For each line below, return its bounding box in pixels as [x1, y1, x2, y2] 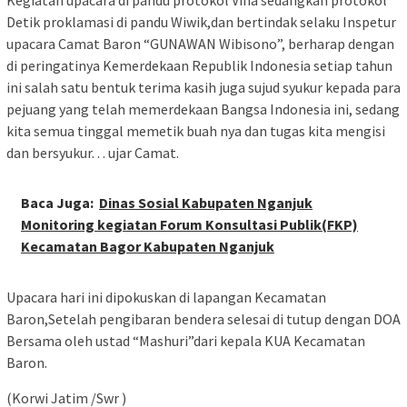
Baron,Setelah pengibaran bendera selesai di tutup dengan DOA [6, 310, 401, 329]
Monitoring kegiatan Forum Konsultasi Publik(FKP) [21, 215, 358, 234]
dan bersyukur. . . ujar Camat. [6, 144, 179, 163]
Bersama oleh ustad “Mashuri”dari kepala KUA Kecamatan [6, 332, 365, 351]
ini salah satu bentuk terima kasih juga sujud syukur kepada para [6, 78, 401, 97]
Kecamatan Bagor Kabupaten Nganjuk [21, 237, 274, 256]
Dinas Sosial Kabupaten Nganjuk [99, 194, 313, 213]
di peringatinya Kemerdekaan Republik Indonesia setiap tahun [6, 56, 392, 75]
